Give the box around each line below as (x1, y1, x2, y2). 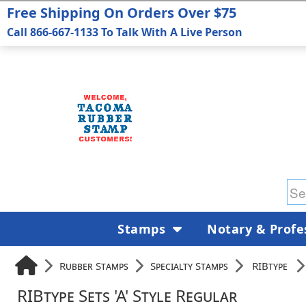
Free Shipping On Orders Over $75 (7, 3, 236, 22)
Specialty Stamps (150, 258, 228, 273)
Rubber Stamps (59, 258, 128, 273)
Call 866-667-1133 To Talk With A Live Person (7, 25, 242, 40)
